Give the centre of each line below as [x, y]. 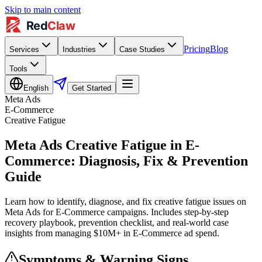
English [36, 88]
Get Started [92, 88]
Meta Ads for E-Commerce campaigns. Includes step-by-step [117, 212]
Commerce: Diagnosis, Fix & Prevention [126, 161]
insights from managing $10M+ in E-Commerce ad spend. [112, 233]
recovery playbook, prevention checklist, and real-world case [117, 222]
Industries [79, 49]
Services [24, 49]
